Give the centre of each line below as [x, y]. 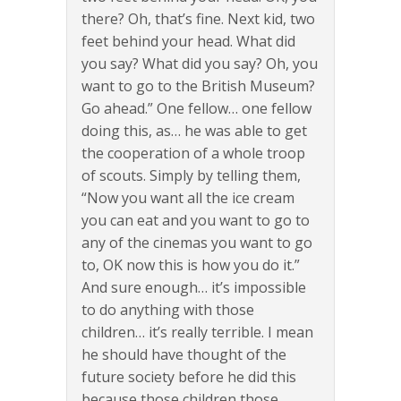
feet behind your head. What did [188, 42]
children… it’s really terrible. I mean [197, 333]
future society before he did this [189, 377]
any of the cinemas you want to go [197, 243]
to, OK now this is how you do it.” [191, 265]
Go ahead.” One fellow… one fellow [196, 109]
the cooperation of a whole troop [193, 154]
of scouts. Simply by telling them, [191, 176]
